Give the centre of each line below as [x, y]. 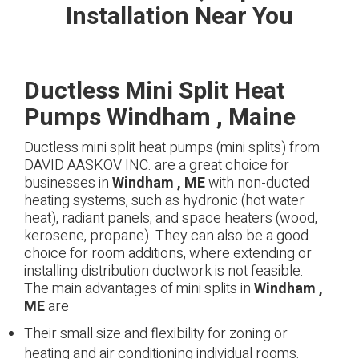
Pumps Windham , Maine [160, 118]
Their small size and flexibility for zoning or [156, 334]
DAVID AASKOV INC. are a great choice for [157, 165]
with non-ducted [257, 183]
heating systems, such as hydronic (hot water [164, 201]
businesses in [68, 183]
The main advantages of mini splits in [139, 289]
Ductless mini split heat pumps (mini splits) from [172, 148]
